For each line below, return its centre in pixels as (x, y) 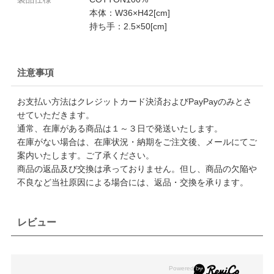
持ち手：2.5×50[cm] (128, 26)
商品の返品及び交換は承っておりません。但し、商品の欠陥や (137, 168)
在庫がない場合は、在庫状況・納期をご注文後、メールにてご (137, 142)
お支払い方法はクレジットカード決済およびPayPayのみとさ (134, 101)
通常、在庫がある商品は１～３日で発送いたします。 (120, 128)
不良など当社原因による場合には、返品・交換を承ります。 (132, 182)
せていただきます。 (55, 115)
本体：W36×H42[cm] (129, 13)
